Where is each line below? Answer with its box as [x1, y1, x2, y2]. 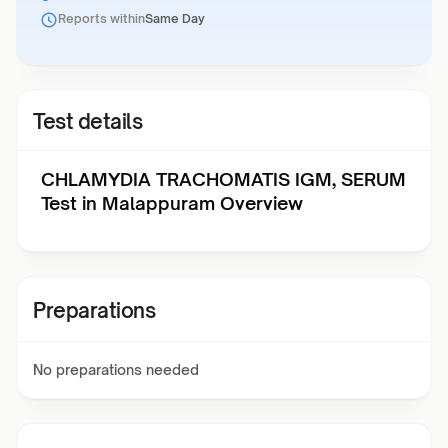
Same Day [145, 11, 205, 26]
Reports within [58, 11, 145, 26]
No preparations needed [33, 361, 199, 378]
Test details [33, 109, 142, 134]
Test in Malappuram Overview [41, 192, 303, 214]
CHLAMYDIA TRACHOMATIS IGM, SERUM [41, 168, 406, 190]
